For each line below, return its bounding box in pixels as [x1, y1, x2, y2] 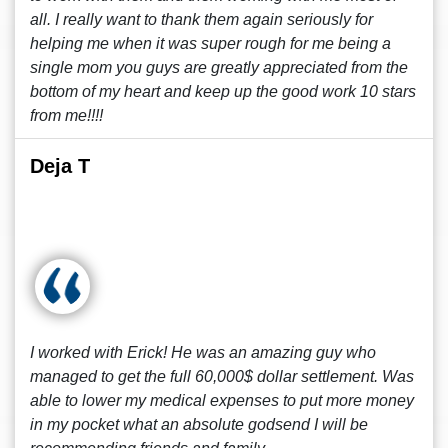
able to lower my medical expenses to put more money [30, 392, 414, 409]
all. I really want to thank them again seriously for [30, 11, 373, 28]
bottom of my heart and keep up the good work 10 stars [30, 83, 416, 100]
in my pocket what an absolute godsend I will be [30, 416, 368, 433]
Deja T [30, 155, 90, 177]
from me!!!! [30, 107, 103, 124]
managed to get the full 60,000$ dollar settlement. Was [30, 368, 414, 385]
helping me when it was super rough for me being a [30, 35, 391, 52]
